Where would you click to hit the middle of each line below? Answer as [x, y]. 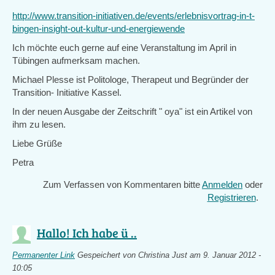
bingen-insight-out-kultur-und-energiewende [99, 29]
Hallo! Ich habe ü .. [87, 233]
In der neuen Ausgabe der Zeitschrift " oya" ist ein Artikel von [132, 111]
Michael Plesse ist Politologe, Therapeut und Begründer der [130, 79]
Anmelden [222, 184]
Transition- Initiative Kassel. [67, 92]
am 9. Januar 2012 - [224, 255]
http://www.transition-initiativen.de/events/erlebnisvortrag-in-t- [134, 16]
